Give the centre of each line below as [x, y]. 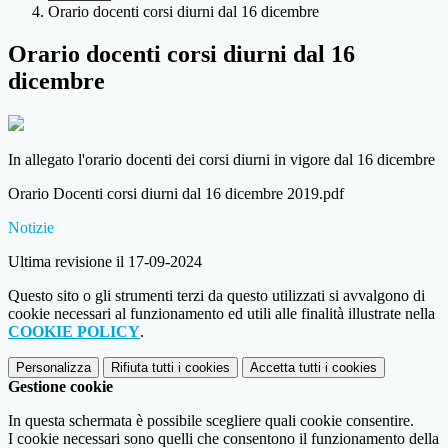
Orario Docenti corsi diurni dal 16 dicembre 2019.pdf [176, 194]
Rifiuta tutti [142, 368]
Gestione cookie [60, 387]
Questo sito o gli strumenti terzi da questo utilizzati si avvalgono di [216, 296]
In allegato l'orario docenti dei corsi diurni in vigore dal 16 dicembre [221, 160]
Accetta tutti [285, 368]
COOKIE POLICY [74, 332]
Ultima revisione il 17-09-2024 [105, 262]
